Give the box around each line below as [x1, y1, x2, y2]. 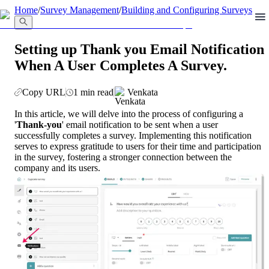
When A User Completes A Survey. [14, 57, 227, 73]
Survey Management [40, 5, 119, 15]
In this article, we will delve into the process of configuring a [14, 108, 243, 119]
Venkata [127, 86, 158, 97]
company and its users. [14, 162, 100, 173]
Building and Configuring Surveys [121, 5, 252, 15]
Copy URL [22, 86, 65, 97]
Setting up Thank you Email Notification [14, 41, 264, 57]
